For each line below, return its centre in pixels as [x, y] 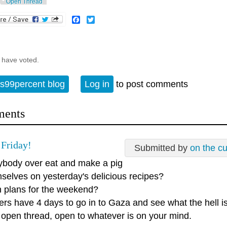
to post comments [151, 84]
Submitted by [162, 148]
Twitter [107, 19]
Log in [97, 84]
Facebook [98, 19]
